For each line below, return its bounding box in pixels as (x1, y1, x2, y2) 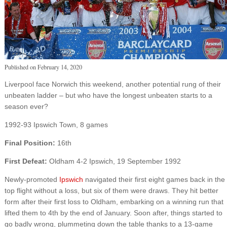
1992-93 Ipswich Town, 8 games (4, 120, 108, 129)
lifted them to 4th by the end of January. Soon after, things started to (4, 208, 222, 217)
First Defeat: (4, 157, 47, 165)
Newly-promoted (4, 175, 59, 183)
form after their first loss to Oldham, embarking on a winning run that (4, 197, 223, 206)
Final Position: (4, 138, 57, 147)
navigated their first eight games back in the (83, 175, 225, 183)
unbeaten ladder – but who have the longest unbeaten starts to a (4, 91, 212, 99)
